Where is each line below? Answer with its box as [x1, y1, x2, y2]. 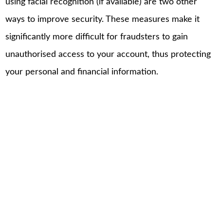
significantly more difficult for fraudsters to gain [5, 33, 188, 42]
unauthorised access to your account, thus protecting [5, 50, 211, 59]
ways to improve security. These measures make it [5, 15, 200, 24]
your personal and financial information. [5, 68, 159, 77]
